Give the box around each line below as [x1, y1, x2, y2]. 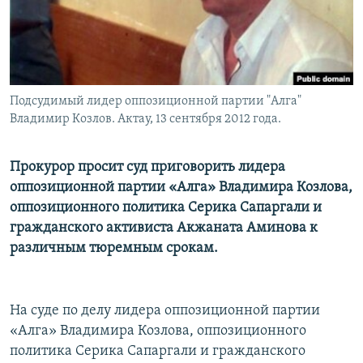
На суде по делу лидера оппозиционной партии [10, 303, 320, 319]
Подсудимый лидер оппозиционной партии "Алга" [10, 95, 301, 109]
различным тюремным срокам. [10, 241, 218, 257]
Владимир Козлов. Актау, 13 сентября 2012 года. [10, 113, 281, 126]
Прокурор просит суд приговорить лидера [10, 160, 285, 176]
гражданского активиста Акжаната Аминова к [10, 220, 318, 237]
